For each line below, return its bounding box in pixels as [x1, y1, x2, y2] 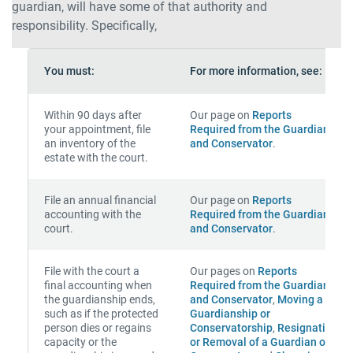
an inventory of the [44, 137, 136, 150]
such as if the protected [44, 307, 158, 320]
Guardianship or [190, 307, 270, 320]
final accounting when [44, 279, 152, 292]
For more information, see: [190, 65, 322, 77]
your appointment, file [44, 123, 150, 136]
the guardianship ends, [44, 293, 155, 306]
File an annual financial [44, 194, 156, 206]
